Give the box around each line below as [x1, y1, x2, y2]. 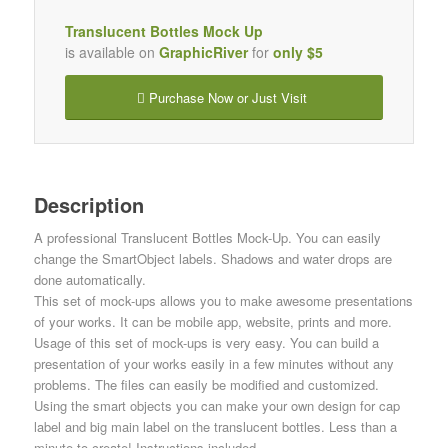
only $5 [272, 41, 323, 62]
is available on [64, 41, 159, 62]
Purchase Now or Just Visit [148, 87, 307, 107]
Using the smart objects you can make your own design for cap [33, 395, 400, 415]
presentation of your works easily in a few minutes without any [33, 353, 394, 373]
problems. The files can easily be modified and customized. [33, 374, 379, 394]
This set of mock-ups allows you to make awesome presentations [33, 290, 413, 310]
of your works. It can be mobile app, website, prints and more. [33, 311, 392, 331]
